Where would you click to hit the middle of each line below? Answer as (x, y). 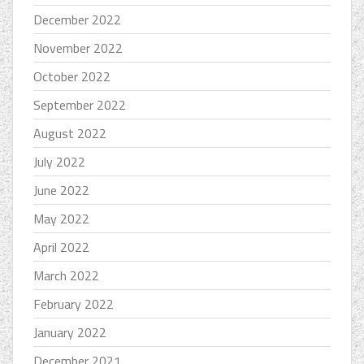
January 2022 (70, 332)
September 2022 (80, 104)
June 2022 (61, 190)
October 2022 (72, 76)
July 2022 (59, 161)
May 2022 (61, 218)
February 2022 (74, 303)
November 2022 (78, 48)
